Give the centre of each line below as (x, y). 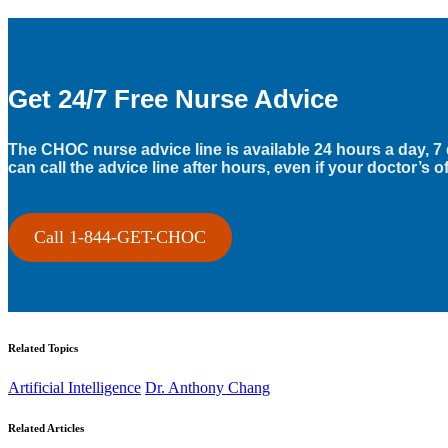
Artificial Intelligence (74, 387)
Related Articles (46, 427)
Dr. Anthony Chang (207, 387)
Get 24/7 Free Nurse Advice (173, 98)
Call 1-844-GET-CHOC (119, 236)
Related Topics (43, 347)
